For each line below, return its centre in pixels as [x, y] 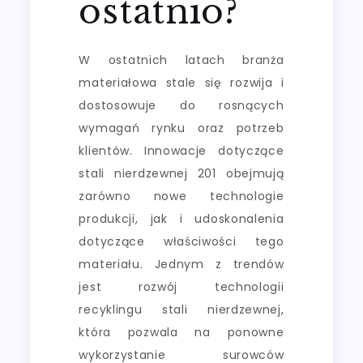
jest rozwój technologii [181, 286]
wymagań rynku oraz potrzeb [181, 128]
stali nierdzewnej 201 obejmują [181, 173]
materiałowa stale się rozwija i [181, 82]
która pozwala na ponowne [181, 332]
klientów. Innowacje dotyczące [181, 150]
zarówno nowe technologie [181, 196]
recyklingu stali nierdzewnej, [181, 309]
